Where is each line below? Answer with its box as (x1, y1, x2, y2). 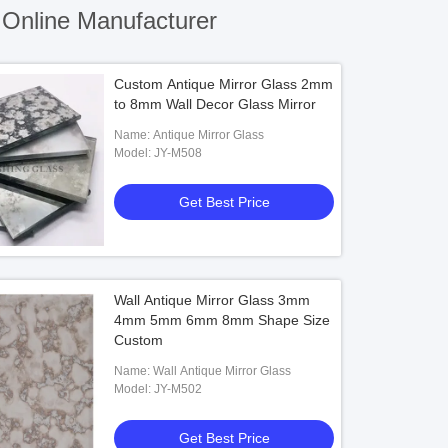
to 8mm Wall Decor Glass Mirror (114, 96, 317, 112)
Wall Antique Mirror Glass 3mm (114, 292, 311, 308)
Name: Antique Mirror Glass (153, 128, 265, 142)
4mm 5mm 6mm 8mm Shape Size (114, 312, 331, 328)
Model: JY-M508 (154, 146, 203, 160)
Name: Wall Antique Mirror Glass (153, 364, 292, 378)
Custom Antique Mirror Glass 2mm (114, 76, 334, 92)
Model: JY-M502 (154, 382, 203, 396)
